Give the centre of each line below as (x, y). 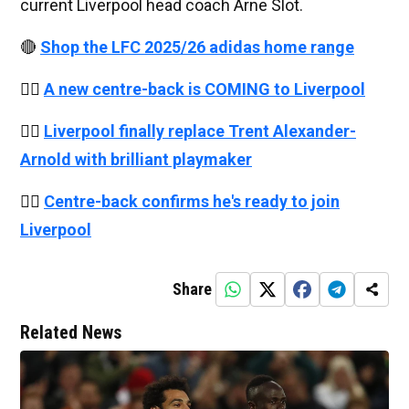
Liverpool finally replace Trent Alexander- (200, 131)
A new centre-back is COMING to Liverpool (204, 89)
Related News (71, 333)
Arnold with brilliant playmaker (136, 160)
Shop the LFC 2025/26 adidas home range (197, 47)
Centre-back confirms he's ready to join (192, 202)
